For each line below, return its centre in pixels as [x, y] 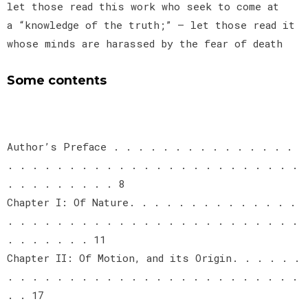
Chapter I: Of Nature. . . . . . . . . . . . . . [151, 202]
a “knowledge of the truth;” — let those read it [151, 24]
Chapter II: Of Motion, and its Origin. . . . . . [153, 257]
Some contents [58, 80]
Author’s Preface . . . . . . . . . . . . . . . [150, 146]
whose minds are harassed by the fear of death [145, 43]
